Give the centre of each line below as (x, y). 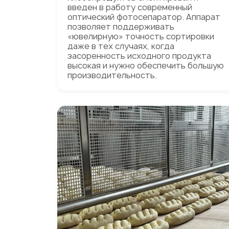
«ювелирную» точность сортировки (141, 36)
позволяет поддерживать (121, 27)
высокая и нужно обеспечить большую (146, 65)
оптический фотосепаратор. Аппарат (144, 17)
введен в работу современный (130, 7)
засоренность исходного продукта (139, 56)
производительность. (112, 75)
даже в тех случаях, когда (121, 46)
